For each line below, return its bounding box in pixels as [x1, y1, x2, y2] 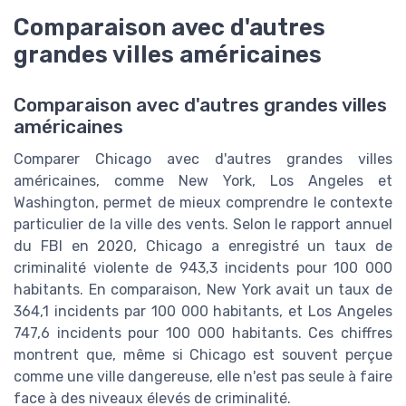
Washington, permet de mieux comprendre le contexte [14, 194, 392, 212]
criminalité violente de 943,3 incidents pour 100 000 [14, 259, 392, 277]
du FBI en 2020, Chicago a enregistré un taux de [14, 237, 392, 256]
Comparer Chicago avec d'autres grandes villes [14, 150, 392, 169]
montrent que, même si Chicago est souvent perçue [14, 346, 392, 364]
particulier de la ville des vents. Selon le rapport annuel [14, 216, 392, 234]
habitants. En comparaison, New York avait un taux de [14, 281, 392, 299]
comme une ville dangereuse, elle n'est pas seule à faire [14, 368, 392, 386]
